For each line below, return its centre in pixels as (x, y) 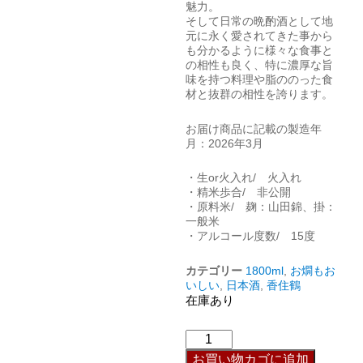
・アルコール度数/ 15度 (250, 236)
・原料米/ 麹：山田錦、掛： (261, 207)
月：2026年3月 (224, 143)
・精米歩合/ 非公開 (238, 192)
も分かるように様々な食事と (259, 51)
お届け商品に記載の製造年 (253, 128)
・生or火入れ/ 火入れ (243, 178)
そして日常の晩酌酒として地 (259, 21)
